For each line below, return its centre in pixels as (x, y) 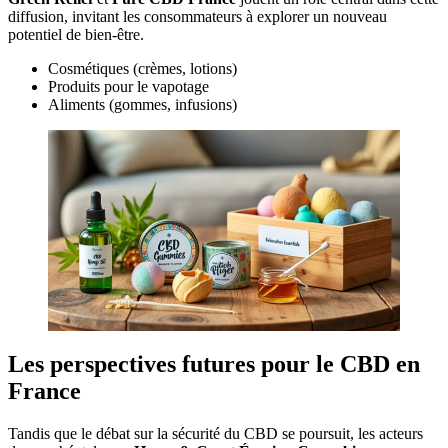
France (44, 391)
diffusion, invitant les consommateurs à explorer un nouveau (197, 16)
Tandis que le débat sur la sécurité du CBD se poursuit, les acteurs (215, 433)
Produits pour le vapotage (128, 86)
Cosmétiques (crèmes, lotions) (142, 68)
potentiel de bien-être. (76, 34)
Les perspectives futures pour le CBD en (214, 364)
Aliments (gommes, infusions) (142, 104)
